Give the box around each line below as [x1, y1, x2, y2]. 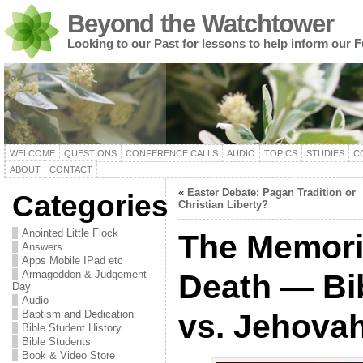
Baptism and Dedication [21, 308, 134, 320]
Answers [21, 241, 62, 253]
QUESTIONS [63, 148, 117, 158]
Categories [11, 189, 169, 223]
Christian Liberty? [177, 199, 268, 211]
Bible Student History [21, 322, 122, 334]
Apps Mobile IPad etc [21, 254, 123, 267]
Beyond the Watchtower [66, 10, 334, 38]
